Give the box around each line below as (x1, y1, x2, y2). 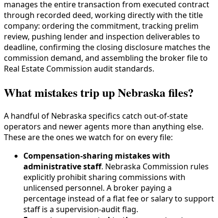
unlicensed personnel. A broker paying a (23, 182, 172, 193)
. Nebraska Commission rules (101, 161, 209, 172)
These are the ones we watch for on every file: (4, 131, 173, 143)
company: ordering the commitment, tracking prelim (4, 20, 199, 32)
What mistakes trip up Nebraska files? (4, 83, 194, 101)
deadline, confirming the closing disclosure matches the (4, 42, 210, 53)
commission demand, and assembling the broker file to (4, 53, 208, 64)
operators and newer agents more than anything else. (4, 121, 203, 132)
